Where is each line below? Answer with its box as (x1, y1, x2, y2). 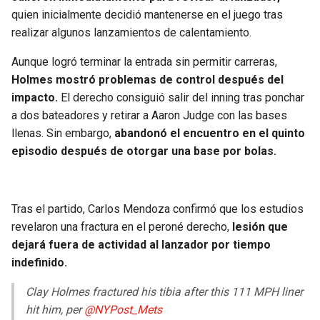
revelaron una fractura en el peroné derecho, (11, 220, 232, 234)
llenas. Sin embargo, (11, 126, 111, 141)
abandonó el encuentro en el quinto (111, 126, 305, 141)
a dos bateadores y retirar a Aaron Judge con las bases (11, 109, 287, 123)
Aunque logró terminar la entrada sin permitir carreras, (11, 55, 277, 69)
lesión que (232, 220, 288, 234)
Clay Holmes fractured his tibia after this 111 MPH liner (26, 285, 303, 299)
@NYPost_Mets (84, 303, 162, 317)
